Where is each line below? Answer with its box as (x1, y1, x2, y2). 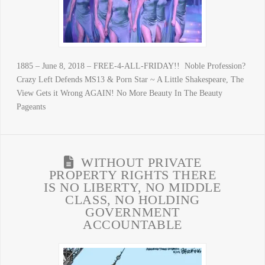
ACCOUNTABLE (82, 218, 182, 232)
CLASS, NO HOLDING (65, 193, 200, 208)
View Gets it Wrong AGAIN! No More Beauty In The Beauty (16, 89, 222, 98)
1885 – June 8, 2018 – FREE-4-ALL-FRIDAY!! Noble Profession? (16, 62, 248, 71)
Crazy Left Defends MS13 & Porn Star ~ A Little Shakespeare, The (16, 75, 244, 85)
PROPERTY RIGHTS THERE (49, 168, 216, 183)
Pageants (16, 102, 46, 112)
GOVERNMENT (85, 205, 180, 220)
